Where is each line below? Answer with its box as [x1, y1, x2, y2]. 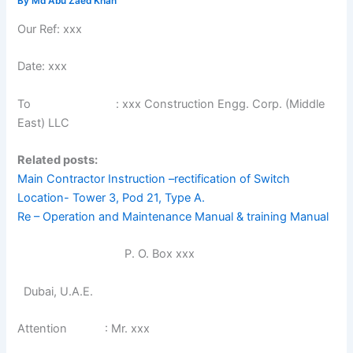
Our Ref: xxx [17, 21, 83, 36]
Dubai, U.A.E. [17, 284, 94, 299]
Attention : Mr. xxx [17, 321, 150, 336]
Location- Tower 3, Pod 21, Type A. [17, 190, 206, 205]
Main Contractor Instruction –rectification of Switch [17, 171, 291, 186]
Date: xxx [17, 59, 68, 74]
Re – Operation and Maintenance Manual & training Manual [17, 209, 329, 224]
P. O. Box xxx [17, 247, 195, 262]
